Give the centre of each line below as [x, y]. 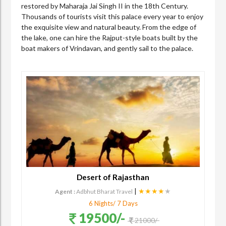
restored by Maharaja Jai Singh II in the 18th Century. [105, 6]
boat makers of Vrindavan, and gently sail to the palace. [108, 48]
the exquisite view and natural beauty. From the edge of [109, 27]
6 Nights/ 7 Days [113, 203]
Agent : [65, 191]
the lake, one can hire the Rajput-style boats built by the [110, 37]
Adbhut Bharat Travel [104, 191]
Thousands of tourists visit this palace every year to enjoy [112, 16]
